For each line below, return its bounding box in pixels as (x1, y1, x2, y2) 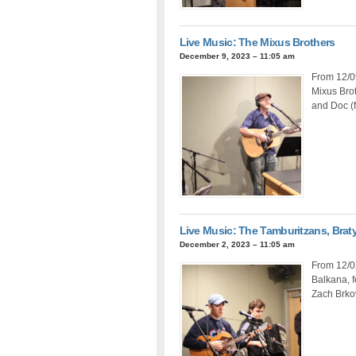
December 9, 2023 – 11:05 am (179, 51, 295, 60)
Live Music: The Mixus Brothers (179, 35, 335, 48)
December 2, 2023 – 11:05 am (179, 239, 295, 249)
